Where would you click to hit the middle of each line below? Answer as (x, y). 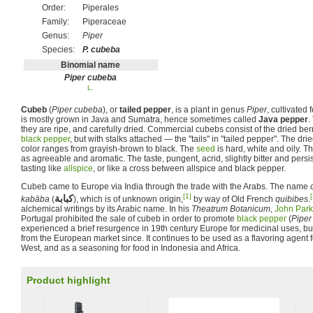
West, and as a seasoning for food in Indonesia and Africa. (131, 248)
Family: (56, 22)
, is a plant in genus (209, 110)
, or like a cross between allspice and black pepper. (189, 168)
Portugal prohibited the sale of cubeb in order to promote (129, 219)
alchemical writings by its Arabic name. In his (106, 209)
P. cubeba (102, 50)
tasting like (42, 168)
